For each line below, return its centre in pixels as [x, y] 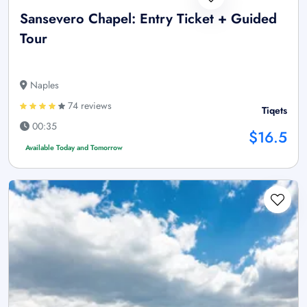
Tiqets [274, 111]
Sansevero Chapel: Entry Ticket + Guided [148, 19]
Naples [43, 85]
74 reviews [88, 106]
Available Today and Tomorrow [74, 148]
